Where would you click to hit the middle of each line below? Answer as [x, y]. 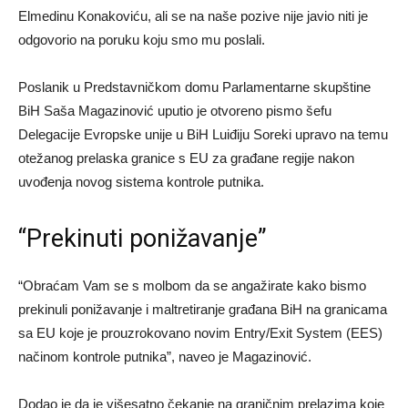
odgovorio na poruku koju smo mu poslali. [142, 40]
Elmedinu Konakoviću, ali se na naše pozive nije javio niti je [193, 16]
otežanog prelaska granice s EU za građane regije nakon [186, 158]
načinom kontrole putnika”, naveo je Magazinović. [165, 357]
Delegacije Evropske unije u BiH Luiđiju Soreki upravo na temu [203, 135]
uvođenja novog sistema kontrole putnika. [141, 182]
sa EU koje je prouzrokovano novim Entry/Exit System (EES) [200, 333]
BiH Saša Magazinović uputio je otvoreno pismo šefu [175, 111]
